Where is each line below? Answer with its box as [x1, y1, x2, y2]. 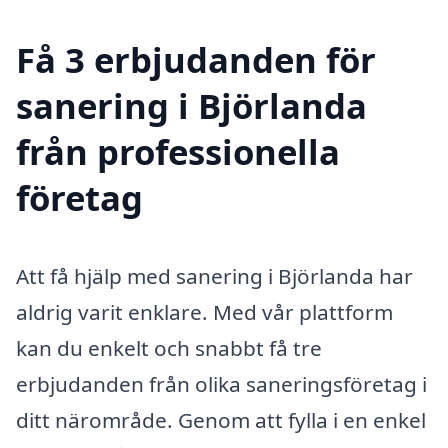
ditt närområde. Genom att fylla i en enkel [16, 405, 426, 434]
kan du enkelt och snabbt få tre [16, 333, 322, 362]
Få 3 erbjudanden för [16, 35, 376, 83]
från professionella [16, 127, 340, 175]
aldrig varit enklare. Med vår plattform [16, 297, 393, 326]
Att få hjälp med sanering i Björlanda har [16, 261, 413, 290]
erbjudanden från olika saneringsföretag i [16, 369, 427, 398]
